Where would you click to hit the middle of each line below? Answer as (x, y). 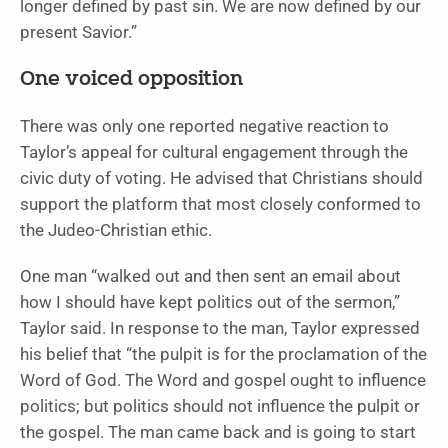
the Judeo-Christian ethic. (116, 230)
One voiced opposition (131, 79)
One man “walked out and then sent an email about (210, 276)
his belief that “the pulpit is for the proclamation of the (223, 354)
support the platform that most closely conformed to (220, 204)
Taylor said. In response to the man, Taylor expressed (220, 328)
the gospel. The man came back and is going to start (218, 432)
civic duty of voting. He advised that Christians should (221, 178)
